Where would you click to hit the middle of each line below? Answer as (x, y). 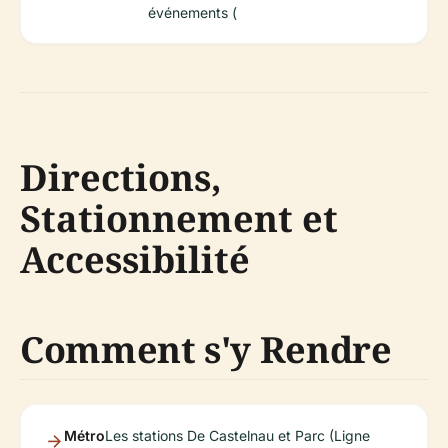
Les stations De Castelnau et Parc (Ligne (237, 436)
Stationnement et (179, 219)
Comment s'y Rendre (206, 350)
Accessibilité (135, 260)
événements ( (192, 13)
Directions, (121, 178)
